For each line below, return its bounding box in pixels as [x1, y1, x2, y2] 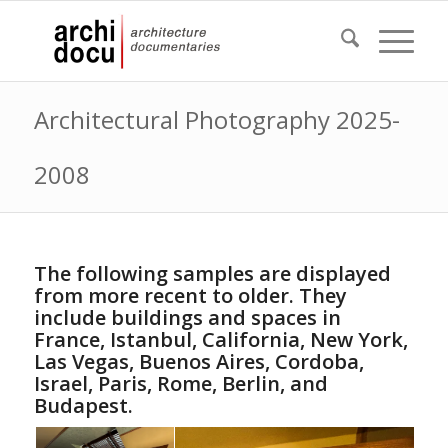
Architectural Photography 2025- [33, 103, 400, 136]
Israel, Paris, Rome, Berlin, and [33, 370, 328, 397]
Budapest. [33, 392, 133, 419]
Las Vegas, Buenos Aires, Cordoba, [33, 348, 364, 375]
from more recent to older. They [33, 282, 347, 309]
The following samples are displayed [33, 260, 391, 287]
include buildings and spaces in [33, 304, 341, 331]
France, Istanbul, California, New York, [33, 326, 408, 353]
